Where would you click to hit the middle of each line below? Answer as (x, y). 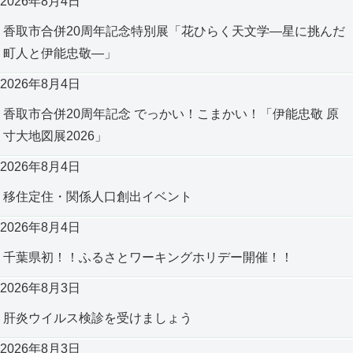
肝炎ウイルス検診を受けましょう (98, 318)
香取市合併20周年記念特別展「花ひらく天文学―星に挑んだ (174, 32)
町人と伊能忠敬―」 (60, 54)
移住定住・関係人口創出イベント (98, 197)
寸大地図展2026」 (55, 136)
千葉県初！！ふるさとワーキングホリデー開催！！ (148, 258)
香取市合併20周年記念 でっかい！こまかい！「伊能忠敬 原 (171, 114)
